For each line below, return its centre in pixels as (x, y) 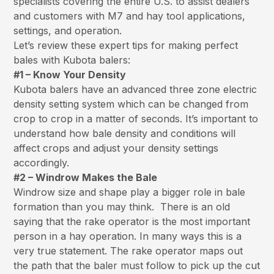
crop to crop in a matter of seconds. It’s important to (136, 119)
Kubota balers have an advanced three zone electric (135, 90)
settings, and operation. (68, 31)
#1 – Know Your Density (70, 75)
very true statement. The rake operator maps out (128, 251)
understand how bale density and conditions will (125, 134)
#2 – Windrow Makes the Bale (86, 178)
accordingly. (42, 163)
